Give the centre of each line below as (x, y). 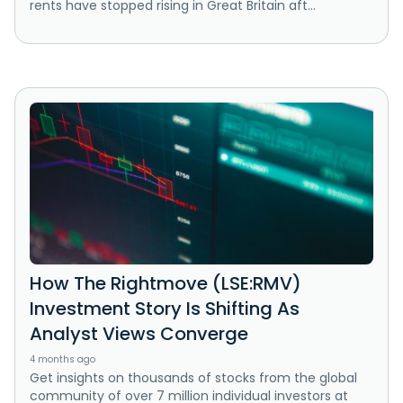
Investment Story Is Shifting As (165, 309)
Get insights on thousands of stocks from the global (193, 378)
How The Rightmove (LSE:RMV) (166, 284)
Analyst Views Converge (139, 334)
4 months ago (63, 360)
